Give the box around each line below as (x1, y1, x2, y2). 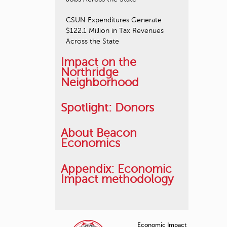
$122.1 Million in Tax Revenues (66, 27, 164, 35)
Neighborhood (61, 75, 139, 89)
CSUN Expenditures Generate (66, 16, 162, 24)
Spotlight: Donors (61, 101, 154, 115)
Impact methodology (61, 172, 173, 185)
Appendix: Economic (61, 162, 172, 175)
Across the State (66, 37, 119, 46)
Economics (61, 137, 120, 150)
